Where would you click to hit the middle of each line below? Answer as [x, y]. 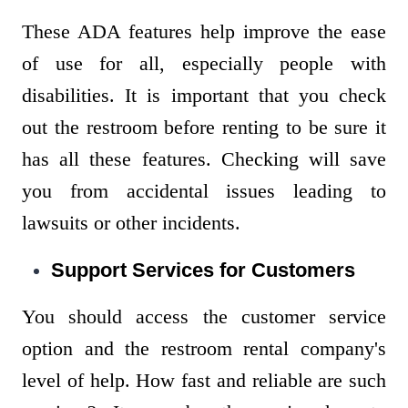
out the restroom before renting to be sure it [204, 127]
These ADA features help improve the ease [204, 32]
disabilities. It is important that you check [204, 96]
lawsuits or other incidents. [134, 223]
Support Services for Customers [203, 270]
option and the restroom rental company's [204, 349]
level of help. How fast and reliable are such [204, 381]
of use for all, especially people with [204, 64]
